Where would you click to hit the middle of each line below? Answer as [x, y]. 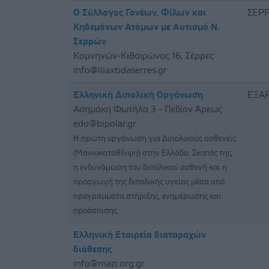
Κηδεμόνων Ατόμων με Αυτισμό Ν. [147, 27]
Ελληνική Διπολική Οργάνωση [138, 95]
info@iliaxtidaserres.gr [120, 70]
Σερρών [90, 41]
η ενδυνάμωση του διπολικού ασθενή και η [150, 167]
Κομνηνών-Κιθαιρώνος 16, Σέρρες [144, 56]
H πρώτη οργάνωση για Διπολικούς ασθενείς [155, 138]
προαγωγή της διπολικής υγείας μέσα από [149, 182]
